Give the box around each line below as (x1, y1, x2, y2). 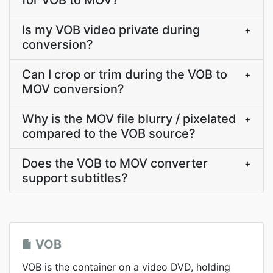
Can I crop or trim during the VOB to (22, 67, 227, 82)
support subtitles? (22, 171, 128, 185)
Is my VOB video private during (22, 23, 200, 37)
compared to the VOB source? (22, 126, 196, 141)
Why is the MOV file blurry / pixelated (22, 112, 236, 126)
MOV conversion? (22, 82, 124, 96)
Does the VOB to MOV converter (22, 156, 208, 171)
